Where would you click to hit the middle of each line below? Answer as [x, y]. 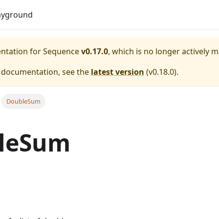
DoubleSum [23, 101]
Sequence [61, 51]
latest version [118, 72]
